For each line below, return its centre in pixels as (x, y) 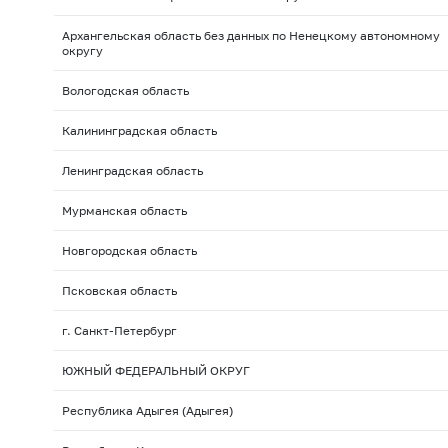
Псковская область (119, 291)
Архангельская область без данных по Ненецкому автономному (250, 36)
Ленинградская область (132, 171)
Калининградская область (139, 131)
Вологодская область (125, 91)
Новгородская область (129, 251)
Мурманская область (124, 211)
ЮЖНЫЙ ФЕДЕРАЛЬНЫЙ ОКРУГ (155, 371)
